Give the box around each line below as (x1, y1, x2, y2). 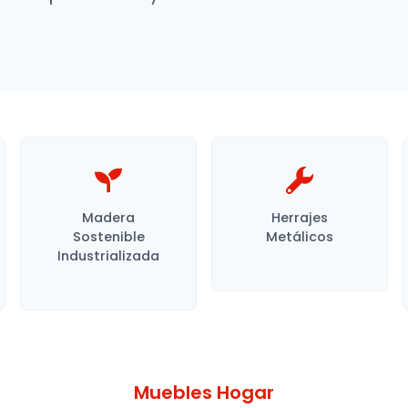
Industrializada (57, 247, 160, 265)
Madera (82, 209, 136, 227)
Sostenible (72, 228, 145, 246)
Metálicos (265, 228, 333, 246)
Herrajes (270, 209, 328, 227)
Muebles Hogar (134, 380, 274, 405)
